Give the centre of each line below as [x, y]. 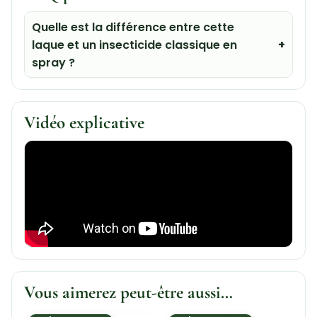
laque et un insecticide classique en [135, 45]
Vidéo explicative [84, 123]
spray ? [54, 62]
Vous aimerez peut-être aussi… [128, 292]
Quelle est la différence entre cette [133, 27]
